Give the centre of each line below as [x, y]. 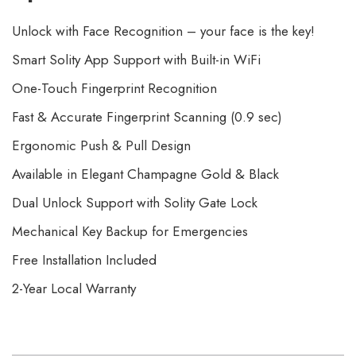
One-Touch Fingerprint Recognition [114, 88]
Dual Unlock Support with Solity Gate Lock [135, 203]
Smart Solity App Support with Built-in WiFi [136, 60]
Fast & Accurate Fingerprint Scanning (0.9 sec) [147, 117]
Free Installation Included [84, 260]
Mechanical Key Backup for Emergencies [130, 231]
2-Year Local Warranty [74, 288]
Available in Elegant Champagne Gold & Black [145, 174]
